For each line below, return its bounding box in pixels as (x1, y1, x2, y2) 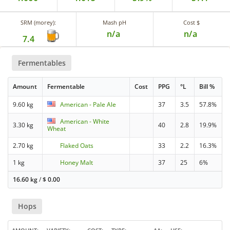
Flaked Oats (60, 141, 94, 150)
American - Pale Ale (60, 100, 117, 109)
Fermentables (17, 57, 66, 68)
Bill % (199, 82, 215, 91)
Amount (13, 82, 37, 91)
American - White (60, 117, 110, 126)
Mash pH (103, 18, 127, 27)
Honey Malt (60, 158, 93, 167)
